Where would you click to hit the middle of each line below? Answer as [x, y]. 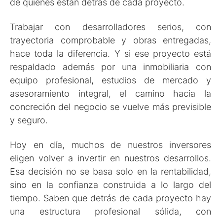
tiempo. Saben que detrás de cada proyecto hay [110, 198]
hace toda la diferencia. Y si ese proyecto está [110, 54]
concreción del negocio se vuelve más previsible [110, 107]
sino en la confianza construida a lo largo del [110, 185]
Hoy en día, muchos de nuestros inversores [110, 145]
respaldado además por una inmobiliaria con [110, 67]
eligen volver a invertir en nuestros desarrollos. [110, 158]
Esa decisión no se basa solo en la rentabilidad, [110, 172]
